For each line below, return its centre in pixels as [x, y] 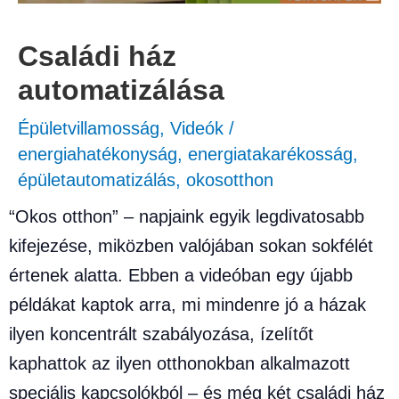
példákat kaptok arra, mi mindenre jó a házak [187, 305]
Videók [197, 129]
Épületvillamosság [89, 129]
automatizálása [121, 90]
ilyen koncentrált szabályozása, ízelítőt [161, 334]
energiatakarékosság [270, 155]
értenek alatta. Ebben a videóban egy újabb [181, 276]
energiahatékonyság [98, 155]
